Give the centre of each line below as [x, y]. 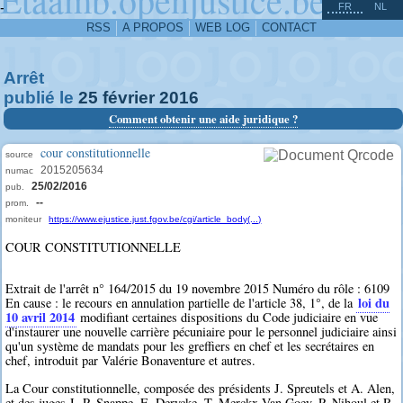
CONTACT [289, 27]
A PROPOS [153, 27]
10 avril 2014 [40, 318]
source [20, 154]
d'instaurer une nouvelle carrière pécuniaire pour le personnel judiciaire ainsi [201, 332]
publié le [41, 98]
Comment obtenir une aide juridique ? [203, 119]
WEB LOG [223, 27]
